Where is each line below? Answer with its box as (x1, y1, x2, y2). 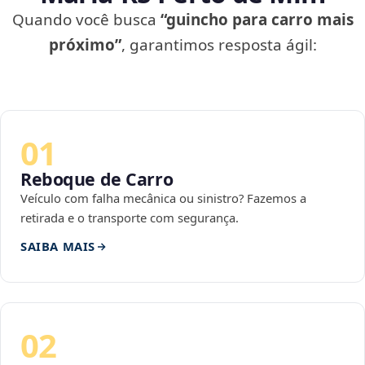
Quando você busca (11, 9, 161, 31)
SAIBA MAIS (20, 238, 95, 255)
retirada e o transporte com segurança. (20, 209, 239, 226)
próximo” (48, 34, 121, 56)
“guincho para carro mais (160, 9, 354, 31)
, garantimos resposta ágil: (121, 34, 317, 56)
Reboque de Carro (20, 167, 174, 191)
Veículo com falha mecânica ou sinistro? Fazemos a (20, 190, 306, 207)
